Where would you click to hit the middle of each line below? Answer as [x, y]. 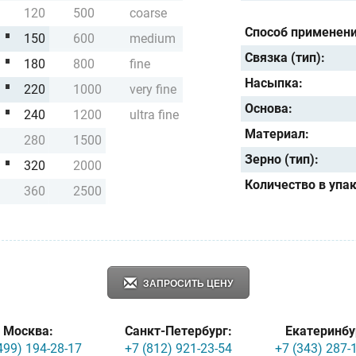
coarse [148, 13]
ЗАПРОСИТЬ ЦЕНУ [188, 283]
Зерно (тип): [282, 159]
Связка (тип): [285, 57]
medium [153, 38]
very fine [153, 89]
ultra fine [154, 114]
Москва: [28, 331]
